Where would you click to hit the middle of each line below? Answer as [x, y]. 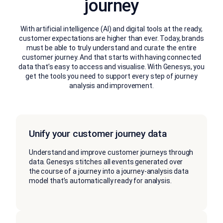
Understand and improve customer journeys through [111, 152]
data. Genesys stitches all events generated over [106, 162]
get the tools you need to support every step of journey [111, 76]
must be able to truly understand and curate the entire [111, 48]
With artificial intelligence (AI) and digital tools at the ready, [111, 29]
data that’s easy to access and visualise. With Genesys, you [111, 66]
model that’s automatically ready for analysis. [100, 180]
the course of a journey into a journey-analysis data [109, 171]
